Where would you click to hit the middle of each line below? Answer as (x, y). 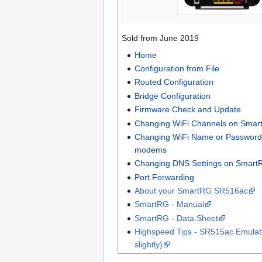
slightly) (148, 245)
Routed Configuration (174, 82)
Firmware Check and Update (187, 110)
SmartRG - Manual (169, 204)
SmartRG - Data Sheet (176, 218)
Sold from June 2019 (160, 38)
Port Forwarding (164, 177)
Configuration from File (177, 68)
